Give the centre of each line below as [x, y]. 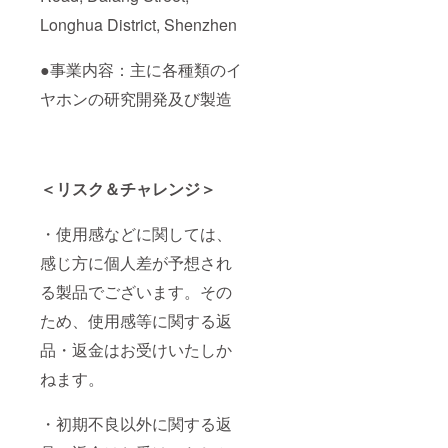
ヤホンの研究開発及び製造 [136, 99]
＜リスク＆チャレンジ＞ [128, 189]
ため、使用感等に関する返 [136, 321]
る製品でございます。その [136, 292]
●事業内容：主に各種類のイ [141, 70]
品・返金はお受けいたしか [136, 350]
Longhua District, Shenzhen [138, 25]
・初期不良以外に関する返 [136, 424]
